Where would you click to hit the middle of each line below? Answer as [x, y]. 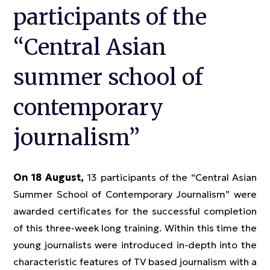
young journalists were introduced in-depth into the [135, 245]
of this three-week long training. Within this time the [135, 228]
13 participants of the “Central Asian [170, 177]
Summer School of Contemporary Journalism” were [135, 194]
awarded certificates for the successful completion [135, 211]
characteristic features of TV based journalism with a [135, 262]
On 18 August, [49, 177]
